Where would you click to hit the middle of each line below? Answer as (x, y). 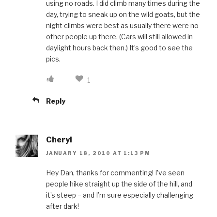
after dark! (62, 206)
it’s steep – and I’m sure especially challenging (120, 195)
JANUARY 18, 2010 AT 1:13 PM (99, 153)
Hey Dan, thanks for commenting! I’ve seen (115, 173)
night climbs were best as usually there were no (122, 25)
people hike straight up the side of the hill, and (119, 184)
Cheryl (59, 139)
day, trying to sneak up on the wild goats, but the (123, 14)
